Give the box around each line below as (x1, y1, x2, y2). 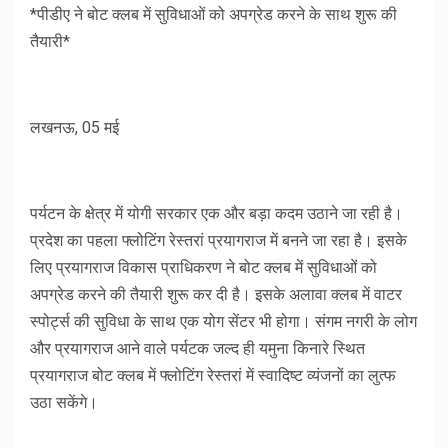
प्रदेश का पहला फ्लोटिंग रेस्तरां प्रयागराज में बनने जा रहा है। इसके (30, 231, 407, 251)
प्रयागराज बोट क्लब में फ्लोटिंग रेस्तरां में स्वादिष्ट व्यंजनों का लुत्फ (30, 366, 396, 386)
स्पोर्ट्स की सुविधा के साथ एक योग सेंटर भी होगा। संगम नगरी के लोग (30, 312, 417, 332)
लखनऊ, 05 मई (30, 118, 119, 138)
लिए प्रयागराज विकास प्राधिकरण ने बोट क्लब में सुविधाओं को (30, 258, 377, 278)
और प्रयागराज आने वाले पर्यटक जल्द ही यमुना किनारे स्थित (30, 339, 365, 359)
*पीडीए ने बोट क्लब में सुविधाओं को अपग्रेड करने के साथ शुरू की (30, 5, 397, 25)
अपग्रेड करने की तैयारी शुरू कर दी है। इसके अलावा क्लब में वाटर (30, 285, 402, 305)
